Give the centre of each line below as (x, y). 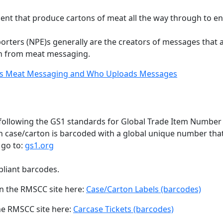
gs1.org (39, 145)
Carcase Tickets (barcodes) (123, 209)
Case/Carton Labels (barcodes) (144, 189)
